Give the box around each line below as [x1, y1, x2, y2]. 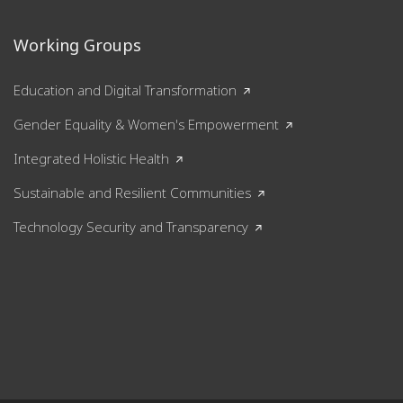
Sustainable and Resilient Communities [13, 183, 251, 201]
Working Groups [13, 33, 141, 56]
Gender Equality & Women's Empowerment [13, 114, 279, 133]
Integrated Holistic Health [13, 148, 169, 167]
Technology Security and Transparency [13, 217, 248, 236]
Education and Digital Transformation [13, 80, 237, 99]
